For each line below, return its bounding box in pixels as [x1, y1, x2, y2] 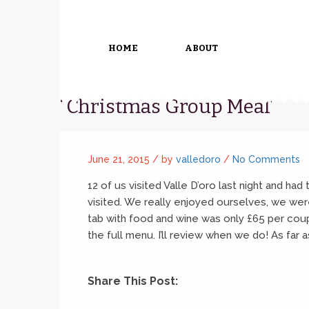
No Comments [232, 154, 300, 165]
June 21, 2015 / [88, 154, 161, 165]
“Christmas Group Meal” [60, 95, 277, 118]
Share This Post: [88, 275, 178, 288]
